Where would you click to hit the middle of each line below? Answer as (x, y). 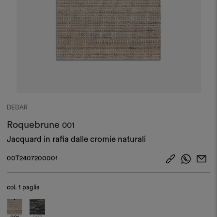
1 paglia (29, 187)
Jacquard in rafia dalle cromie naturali (77, 139)
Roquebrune (35, 125)
